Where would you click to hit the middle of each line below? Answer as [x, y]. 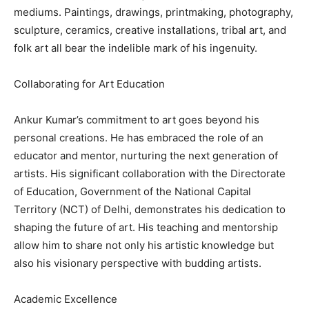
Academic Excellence [66, 299]
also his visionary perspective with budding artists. [138, 263]
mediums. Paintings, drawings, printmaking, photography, [153, 12]
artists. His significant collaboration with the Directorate [150, 174]
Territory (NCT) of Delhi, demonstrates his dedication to [150, 210]
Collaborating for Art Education [89, 84]
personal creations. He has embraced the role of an [139, 138]
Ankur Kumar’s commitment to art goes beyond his [137, 120]
